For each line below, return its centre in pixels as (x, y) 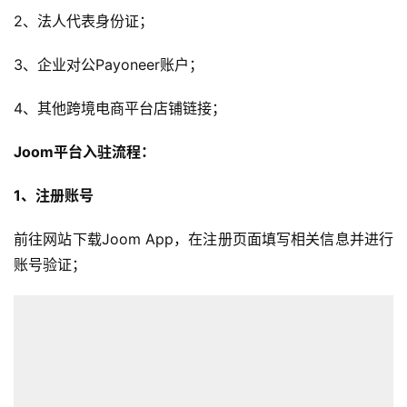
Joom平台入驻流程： (84, 152)
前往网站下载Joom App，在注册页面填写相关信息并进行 (203, 239)
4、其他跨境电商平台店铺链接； (120, 109)
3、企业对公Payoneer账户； (109, 65)
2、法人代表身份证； (84, 21)
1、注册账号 (54, 196)
